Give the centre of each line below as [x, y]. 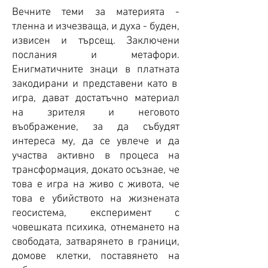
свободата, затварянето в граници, [96, 242]
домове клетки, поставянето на [96, 256]
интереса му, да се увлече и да [96, 141]
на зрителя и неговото [96, 113]
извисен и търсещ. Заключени [96, 41]
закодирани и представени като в [96, 84]
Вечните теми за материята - [96, 12]
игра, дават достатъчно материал [96, 98]
